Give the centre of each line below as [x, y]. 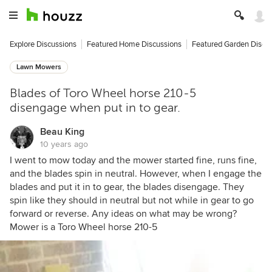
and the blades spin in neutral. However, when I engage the [136, 174]
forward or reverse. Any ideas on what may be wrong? [123, 214]
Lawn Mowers [39, 67]
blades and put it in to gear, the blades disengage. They [127, 187]
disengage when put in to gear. [95, 108]
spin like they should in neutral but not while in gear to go [132, 200]
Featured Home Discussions [134, 44]
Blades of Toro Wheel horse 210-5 [103, 93]
